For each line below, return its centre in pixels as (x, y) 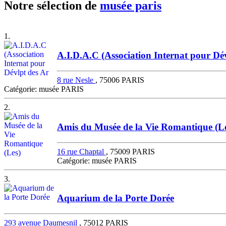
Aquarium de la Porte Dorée (116, 198)
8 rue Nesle (76, 80)
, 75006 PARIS (120, 80)
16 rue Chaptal (81, 151)
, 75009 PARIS (130, 151)
